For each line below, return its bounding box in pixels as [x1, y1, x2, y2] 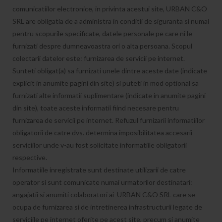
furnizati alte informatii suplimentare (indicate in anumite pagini [12, 91, 206, 100]
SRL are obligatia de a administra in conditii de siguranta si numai [12, 17, 209, 25]
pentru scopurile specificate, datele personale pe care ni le [12, 29, 192, 38]
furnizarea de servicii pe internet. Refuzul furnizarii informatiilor [12, 116, 205, 124]
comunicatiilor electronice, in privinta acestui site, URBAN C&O [12, 4, 207, 13]
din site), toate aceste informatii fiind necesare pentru [12, 104, 179, 112]
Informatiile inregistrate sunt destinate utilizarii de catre [12, 166, 186, 174]
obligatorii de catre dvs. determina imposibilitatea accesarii [12, 128, 192, 137]
